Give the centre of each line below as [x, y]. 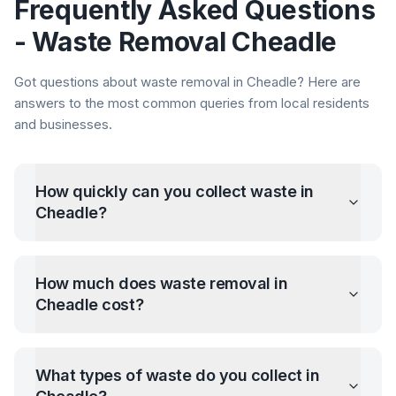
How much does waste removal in [162, 283]
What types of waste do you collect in [178, 375]
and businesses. [63, 124]
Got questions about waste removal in [130, 82]
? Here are [329, 82]
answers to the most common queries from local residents [192, 103]
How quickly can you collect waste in [175, 191]
